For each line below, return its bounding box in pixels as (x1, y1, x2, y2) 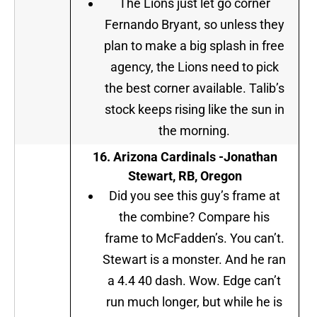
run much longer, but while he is (106, 294, 282, 310)
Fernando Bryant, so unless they (104, 17, 284, 33)
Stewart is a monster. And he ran (103, 252, 286, 267)
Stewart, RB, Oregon (127, 168, 242, 184)
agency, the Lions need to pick (110, 59, 279, 75)
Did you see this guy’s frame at (108, 188, 280, 204)
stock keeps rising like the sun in (104, 102, 284, 117)
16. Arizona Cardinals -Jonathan (92, 149, 277, 165)
